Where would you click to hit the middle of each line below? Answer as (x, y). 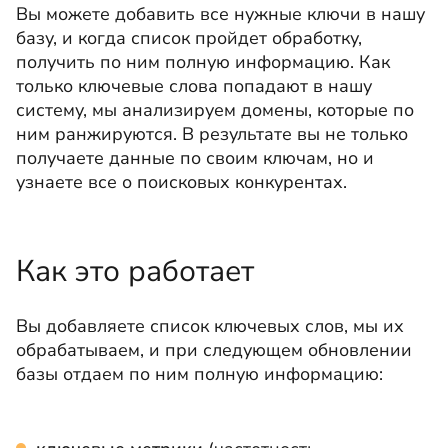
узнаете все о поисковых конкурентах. (184, 181)
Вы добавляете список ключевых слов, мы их (210, 325)
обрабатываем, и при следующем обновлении (214, 349)
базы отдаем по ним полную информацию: (202, 373)
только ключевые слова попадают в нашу (194, 85)
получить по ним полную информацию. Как (203, 61)
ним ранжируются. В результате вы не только (212, 133)
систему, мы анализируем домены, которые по (215, 109)
